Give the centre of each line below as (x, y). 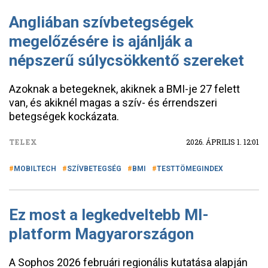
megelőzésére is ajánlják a (101, 41)
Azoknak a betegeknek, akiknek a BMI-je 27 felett (124, 89)
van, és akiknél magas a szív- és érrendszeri (113, 103)
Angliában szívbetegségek (101, 22)
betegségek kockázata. (64, 116)
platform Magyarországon (101, 234)
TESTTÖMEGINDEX (190, 169)
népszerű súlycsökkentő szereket (127, 60)
